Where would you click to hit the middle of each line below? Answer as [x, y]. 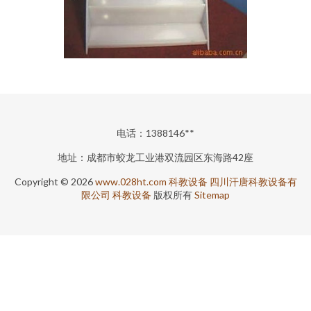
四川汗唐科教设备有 [253, 182]
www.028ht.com [131, 182]
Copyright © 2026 [54, 182]
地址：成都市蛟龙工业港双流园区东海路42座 [155, 157]
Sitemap [212, 195]
